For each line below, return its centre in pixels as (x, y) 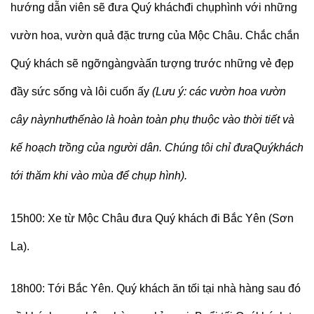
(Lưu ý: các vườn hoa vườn (219, 91)
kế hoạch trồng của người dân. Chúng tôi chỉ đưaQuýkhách (157, 147)
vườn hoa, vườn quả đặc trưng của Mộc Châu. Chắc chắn (155, 35)
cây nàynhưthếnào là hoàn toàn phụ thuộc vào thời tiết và (152, 119)
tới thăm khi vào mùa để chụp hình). (99, 175)
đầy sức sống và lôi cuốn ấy (80, 91)
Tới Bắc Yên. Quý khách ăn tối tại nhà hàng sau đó (174, 289)
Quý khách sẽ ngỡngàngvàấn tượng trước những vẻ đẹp (152, 63)
